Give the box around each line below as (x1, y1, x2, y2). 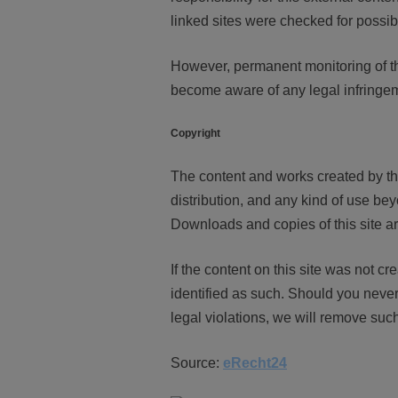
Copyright (171, 127, 220, 139)
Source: (171, 355, 223, 370)
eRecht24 (223, 355, 287, 370)
